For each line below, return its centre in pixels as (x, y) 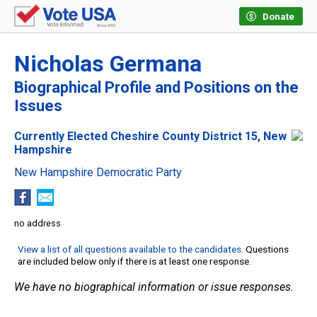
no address (38, 224)
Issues (38, 106)
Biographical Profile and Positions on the (156, 88)
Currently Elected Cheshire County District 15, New (150, 137)
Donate (278, 17)
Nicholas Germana (108, 64)
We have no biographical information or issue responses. (154, 287)
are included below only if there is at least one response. (134, 261)
